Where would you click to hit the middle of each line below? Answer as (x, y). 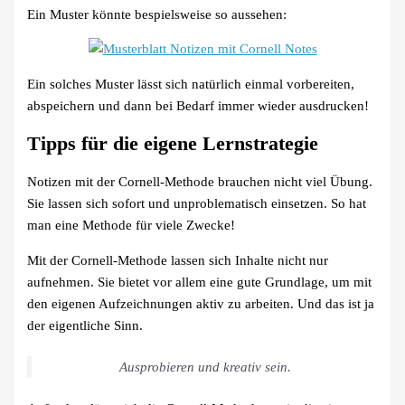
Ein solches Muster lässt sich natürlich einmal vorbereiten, (191, 84)
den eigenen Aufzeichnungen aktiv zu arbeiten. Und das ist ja (201, 303)
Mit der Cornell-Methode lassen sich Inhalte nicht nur (178, 260)
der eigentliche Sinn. (85, 325)
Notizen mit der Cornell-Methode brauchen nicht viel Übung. (200, 182)
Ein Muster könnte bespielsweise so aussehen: (157, 14)
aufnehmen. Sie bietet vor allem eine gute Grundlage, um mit (200, 282)
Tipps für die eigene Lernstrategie (173, 144)
